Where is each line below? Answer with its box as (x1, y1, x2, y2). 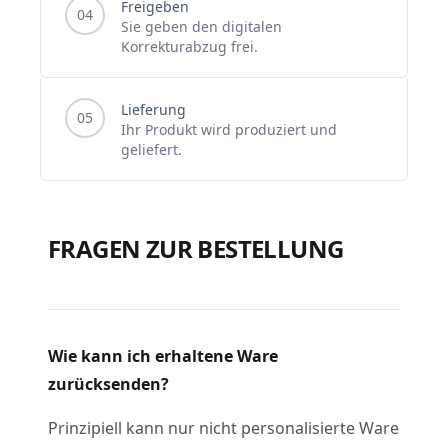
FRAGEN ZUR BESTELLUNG (48, 232, 344, 265)
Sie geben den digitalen (121, 17, 282, 36)
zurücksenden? (48, 373, 169, 395)
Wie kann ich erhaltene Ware (48, 345, 278, 367)
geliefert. (121, 140, 182, 159)
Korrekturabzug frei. (121, 37, 258, 56)
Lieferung (121, 100, 186, 119)
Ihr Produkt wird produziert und (121, 120, 337, 139)
